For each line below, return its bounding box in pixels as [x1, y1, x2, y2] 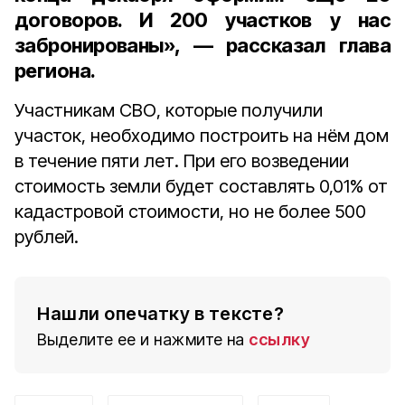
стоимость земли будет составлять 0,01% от [14, 175, 388, 197]
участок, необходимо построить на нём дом [14, 125, 389, 146]
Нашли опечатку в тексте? [37, 303, 284, 325]
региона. [14, 59, 96, 82]
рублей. [14, 226, 79, 248]
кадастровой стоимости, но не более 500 [14, 201, 366, 222]
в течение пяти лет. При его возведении [14, 150, 349, 172]
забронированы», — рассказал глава [14, 33, 391, 57]
